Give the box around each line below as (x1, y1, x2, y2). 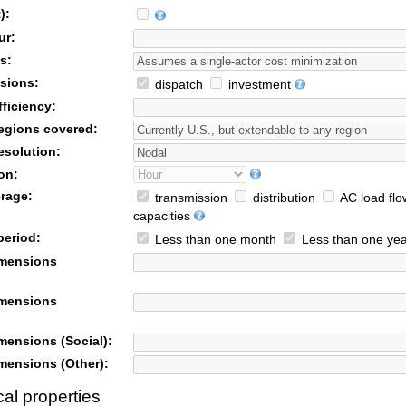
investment (224, 78, 291, 92)
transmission (150, 191, 227, 206)
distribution (248, 191, 315, 206)
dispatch (150, 78, 203, 92)
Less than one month (150, 233, 276, 247)
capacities (132, 209, 190, 224)
